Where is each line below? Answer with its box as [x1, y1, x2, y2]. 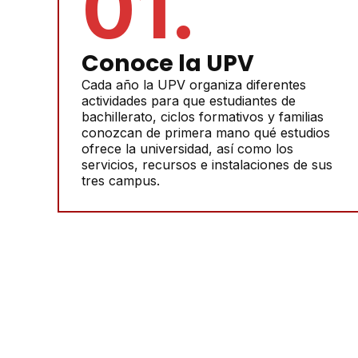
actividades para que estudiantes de [82, 93, 296, 109]
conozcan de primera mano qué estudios [82, 125, 330, 141]
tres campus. [82, 173, 160, 189]
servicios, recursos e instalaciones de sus [82, 157, 332, 173]
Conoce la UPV [82, 47, 254, 79]
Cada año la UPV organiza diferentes [82, 77, 306, 93]
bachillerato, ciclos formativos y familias [82, 109, 324, 125]
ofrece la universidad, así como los [82, 141, 293, 157]
